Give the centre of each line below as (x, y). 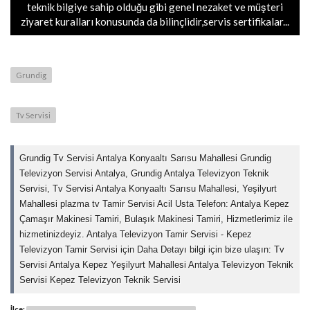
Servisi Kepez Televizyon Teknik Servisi (100, 280)
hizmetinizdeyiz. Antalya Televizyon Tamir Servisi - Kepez (136, 235)
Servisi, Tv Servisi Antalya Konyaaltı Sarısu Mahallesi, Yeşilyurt (148, 189)
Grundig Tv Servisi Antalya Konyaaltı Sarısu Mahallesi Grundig (146, 158)
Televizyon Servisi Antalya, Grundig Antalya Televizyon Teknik (145, 174)
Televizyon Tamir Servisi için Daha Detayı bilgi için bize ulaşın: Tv (152, 250)
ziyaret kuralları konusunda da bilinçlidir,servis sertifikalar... (155, 22)
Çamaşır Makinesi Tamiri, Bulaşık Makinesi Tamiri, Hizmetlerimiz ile (156, 219)
